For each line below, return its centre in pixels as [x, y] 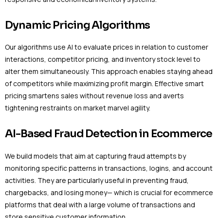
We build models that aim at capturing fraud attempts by [95, 156]
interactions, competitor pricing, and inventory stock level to [103, 59]
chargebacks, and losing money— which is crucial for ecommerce [109, 192]
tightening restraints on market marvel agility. [78, 108]
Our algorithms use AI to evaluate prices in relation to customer [107, 47]
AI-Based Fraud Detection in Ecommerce [109, 134]
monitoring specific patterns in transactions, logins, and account [109, 168]
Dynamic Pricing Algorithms [78, 25]
